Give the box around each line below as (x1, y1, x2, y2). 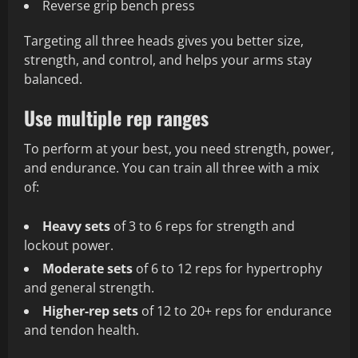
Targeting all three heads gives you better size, (24, 32, 304, 50)
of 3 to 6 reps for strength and (110, 217, 295, 236)
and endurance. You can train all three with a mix (24, 159, 319, 177)
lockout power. (24, 237, 113, 255)
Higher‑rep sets (42, 302, 138, 320)
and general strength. (24, 279, 154, 297)
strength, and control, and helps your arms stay (24, 51, 312, 70)
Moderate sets (42, 260, 133, 278)
